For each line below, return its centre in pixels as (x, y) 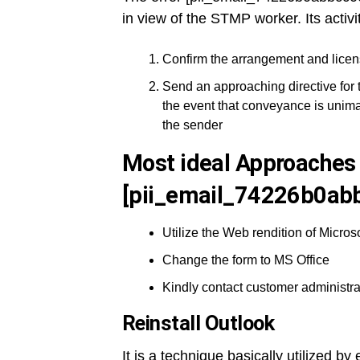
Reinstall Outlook (198, 323)
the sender (192, 125)
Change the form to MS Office (246, 260)
